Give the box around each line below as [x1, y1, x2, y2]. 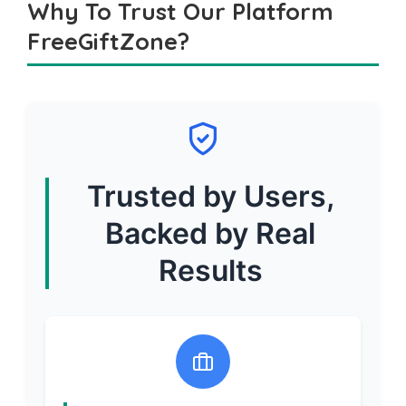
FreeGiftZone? [27, 26, 189, 56]
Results [158, 253, 263, 289]
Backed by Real [105, 216, 315, 252]
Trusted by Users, [86, 179, 334, 215]
